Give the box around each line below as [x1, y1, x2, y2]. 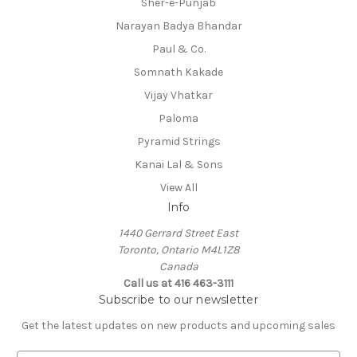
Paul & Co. [151, 42, 206, 57]
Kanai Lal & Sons [134, 157, 223, 171]
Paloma [159, 111, 198, 125]
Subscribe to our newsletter [99, 292, 258, 307]
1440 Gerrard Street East [119, 226, 238, 240]
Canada [159, 259, 198, 273]
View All [159, 180, 198, 194]
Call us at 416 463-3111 [124, 276, 233, 290]
